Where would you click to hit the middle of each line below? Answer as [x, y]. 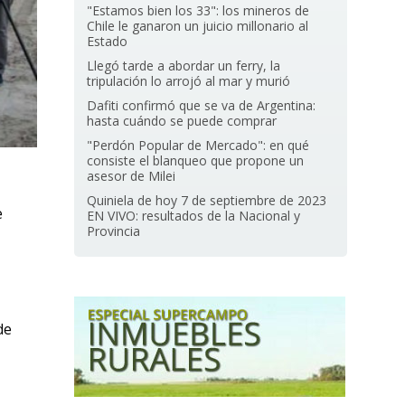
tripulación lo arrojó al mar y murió [189, 81]
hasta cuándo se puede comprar [182, 121]
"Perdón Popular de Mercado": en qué [198, 145]
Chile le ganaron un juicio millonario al [198, 26]
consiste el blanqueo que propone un [196, 160]
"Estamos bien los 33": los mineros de [198, 10]
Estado [108, 41]
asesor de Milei [132, 176]
